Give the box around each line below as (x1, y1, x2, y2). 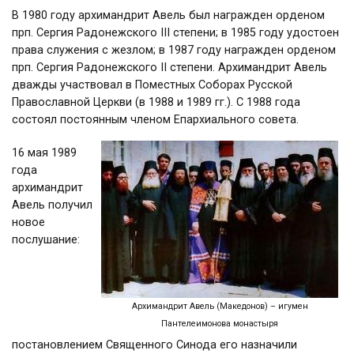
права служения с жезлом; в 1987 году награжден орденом (12, 43, 336, 57)
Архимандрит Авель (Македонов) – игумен (131, 301, 308, 311)
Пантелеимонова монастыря (161, 318, 278, 329)
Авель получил (12, 198, 92, 212)
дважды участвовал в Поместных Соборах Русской (12, 78, 292, 92)
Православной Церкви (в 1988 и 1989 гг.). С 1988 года (12, 96, 300, 109)
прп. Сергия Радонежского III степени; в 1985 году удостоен (12, 26, 339, 40)
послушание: (12, 233, 80, 247)
